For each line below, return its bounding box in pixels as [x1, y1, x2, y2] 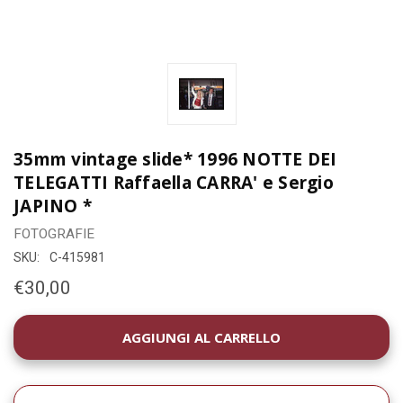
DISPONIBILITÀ [13, 318, 105, 336]
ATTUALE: [13, 336, 76, 354]
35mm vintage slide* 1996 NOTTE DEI [13, 147, 337, 171]
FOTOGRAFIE [13, 225, 94, 242]
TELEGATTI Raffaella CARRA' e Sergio [13, 170, 334, 194]
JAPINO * [13, 193, 92, 218]
